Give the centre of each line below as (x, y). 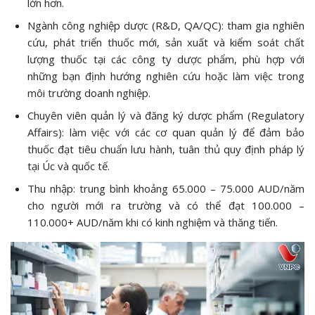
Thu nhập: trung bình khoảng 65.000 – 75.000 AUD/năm (166, 188)
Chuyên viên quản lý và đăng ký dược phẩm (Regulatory (166, 115)
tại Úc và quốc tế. (69, 166)
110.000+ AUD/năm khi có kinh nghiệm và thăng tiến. (153, 222)
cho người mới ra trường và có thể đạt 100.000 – (166, 205)
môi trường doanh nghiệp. (89, 93)
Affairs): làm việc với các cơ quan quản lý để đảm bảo (166, 132)
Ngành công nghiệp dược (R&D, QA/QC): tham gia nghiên (166, 25)
